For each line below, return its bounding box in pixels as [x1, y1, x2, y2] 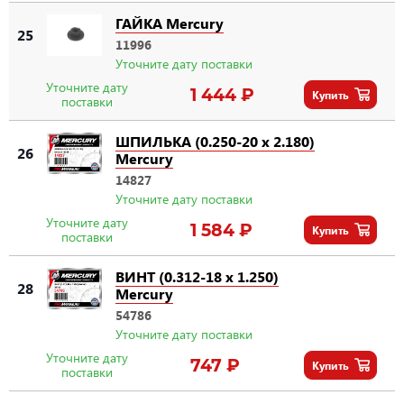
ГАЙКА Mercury [115, 13, 224, 32]
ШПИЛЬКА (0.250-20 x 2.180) [115, 131, 315, 151]
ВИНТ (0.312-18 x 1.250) [115, 266, 279, 286]
